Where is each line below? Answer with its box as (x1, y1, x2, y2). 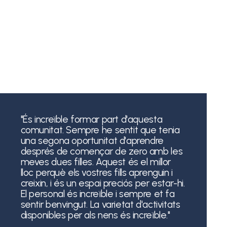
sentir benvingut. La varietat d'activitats (20, 198, 180, 210)
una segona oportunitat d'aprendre (20, 134, 164, 146)
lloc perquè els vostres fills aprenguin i (20, 166, 173, 178)
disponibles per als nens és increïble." (20, 209, 170, 221)
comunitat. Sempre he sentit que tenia (20, 124, 180, 136)
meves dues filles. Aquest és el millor (20, 156, 171, 168)
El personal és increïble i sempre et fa (20, 187, 175, 200)
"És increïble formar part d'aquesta (20, 113, 163, 125)
